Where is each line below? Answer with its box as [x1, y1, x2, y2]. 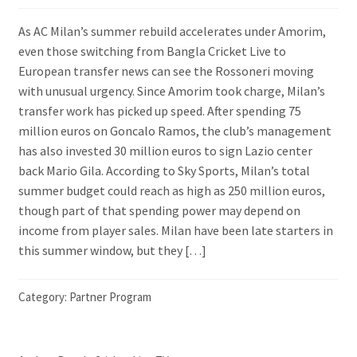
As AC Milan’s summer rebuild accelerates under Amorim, [18, 22, 326, 39]
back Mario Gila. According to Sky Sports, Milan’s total [18, 162, 310, 178]
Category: [18, 288, 69, 304]
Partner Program [69, 288, 151, 304]
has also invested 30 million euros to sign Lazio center [18, 142, 312, 159]
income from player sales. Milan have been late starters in [18, 222, 333, 238]
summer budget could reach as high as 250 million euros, [18, 182, 325, 198]
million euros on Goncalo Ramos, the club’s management [18, 122, 331, 139]
